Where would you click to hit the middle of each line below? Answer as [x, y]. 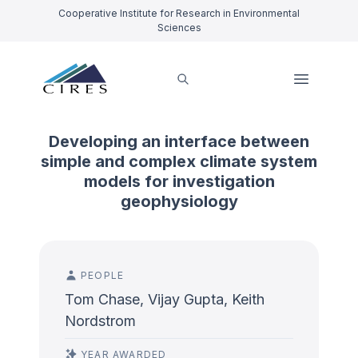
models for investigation [179, 181]
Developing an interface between [179, 141]
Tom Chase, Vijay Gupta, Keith [165, 299]
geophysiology [179, 201]
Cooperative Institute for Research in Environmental [179, 13]
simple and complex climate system [179, 161]
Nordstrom [100, 321]
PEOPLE [103, 275]
